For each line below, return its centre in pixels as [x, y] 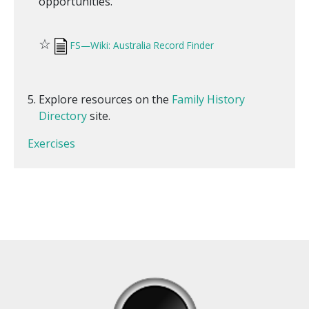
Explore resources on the [105, 99]
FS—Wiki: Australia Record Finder [142, 46]
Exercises [51, 143]
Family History [208, 99]
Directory [63, 116]
